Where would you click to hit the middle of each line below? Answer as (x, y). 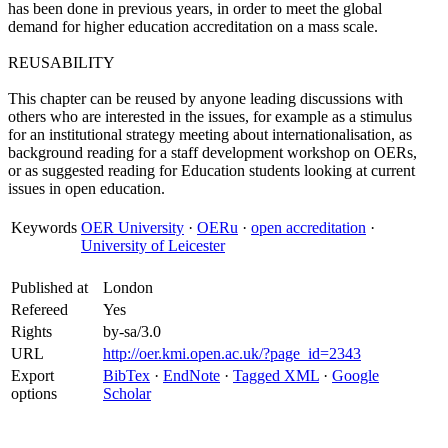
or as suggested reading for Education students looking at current (211, 170)
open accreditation (308, 227)
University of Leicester (153, 245)
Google (355, 375)
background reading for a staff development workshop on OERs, (212, 152)
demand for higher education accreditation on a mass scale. (193, 26)
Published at (49, 287)
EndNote (191, 375)
